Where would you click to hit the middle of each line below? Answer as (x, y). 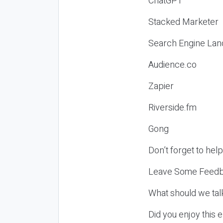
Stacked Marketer (183, 22)
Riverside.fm (172, 108)
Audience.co (172, 65)
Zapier (161, 86)
